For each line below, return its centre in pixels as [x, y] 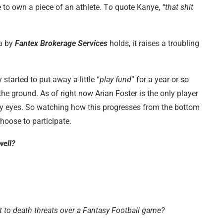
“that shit [177, 7]
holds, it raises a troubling [153, 43]
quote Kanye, [138, 7]
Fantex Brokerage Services [61, 43]
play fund [115, 79]
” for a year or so [160, 79]
